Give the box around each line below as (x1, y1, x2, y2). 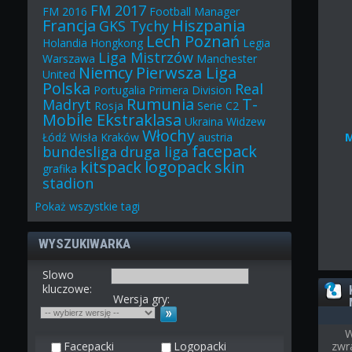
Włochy (142, 125, 196, 147)
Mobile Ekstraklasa (42, 109, 182, 131)
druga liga (120, 142, 189, 162)
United (42, 67, 76, 82)
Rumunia (126, 93, 195, 115)
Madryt (42, 95, 92, 115)
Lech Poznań (146, 31, 240, 53)
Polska (42, 78, 91, 100)
